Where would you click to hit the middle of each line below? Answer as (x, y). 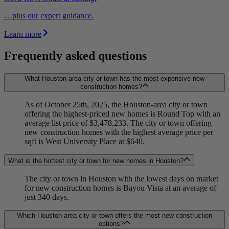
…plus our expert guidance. (49, 16)
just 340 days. (47, 197)
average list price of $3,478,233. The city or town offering (118, 123)
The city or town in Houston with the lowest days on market (121, 178)
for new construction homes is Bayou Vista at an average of (120, 188)
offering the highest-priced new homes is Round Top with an (122, 114)
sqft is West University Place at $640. (85, 142)
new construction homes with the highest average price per (119, 132)
